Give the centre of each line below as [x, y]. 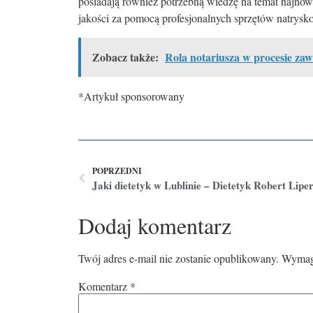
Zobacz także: [125, 57]
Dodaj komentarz [155, 225]
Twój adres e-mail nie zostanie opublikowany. [179, 258]
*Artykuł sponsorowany [131, 96]
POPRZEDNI [117, 170]
